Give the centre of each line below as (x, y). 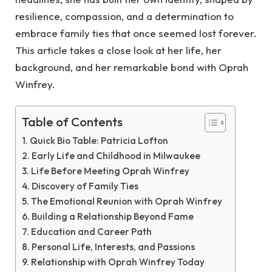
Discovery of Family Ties (85, 186)
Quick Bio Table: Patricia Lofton (99, 140)
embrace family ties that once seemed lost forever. (136, 33)
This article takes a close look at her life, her (118, 50)
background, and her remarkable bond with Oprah (132, 67)
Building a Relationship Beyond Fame (113, 216)
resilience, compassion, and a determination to (124, 16)
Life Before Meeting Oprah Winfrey (110, 171)
